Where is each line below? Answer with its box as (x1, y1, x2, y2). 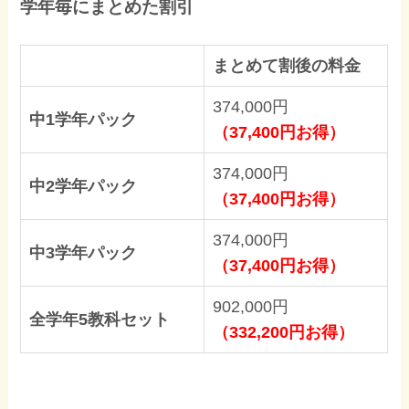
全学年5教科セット (29, 310, 171, 330)
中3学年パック (29, 244, 138, 263)
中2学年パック (29, 177, 138, 196)
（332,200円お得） (213, 323, 355, 342)
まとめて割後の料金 (213, 57, 362, 76)
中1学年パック (29, 110, 138, 130)
